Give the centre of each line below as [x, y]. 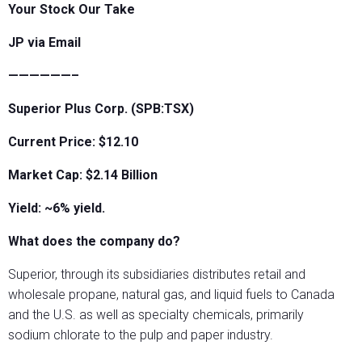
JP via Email [44, 43]
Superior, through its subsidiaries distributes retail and [157, 275]
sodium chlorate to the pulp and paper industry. [141, 335]
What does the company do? [94, 242]
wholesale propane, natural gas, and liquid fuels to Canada [171, 295]
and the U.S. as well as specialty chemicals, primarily [156, 315]
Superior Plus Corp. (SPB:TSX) [101, 109]
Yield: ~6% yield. [57, 208]
